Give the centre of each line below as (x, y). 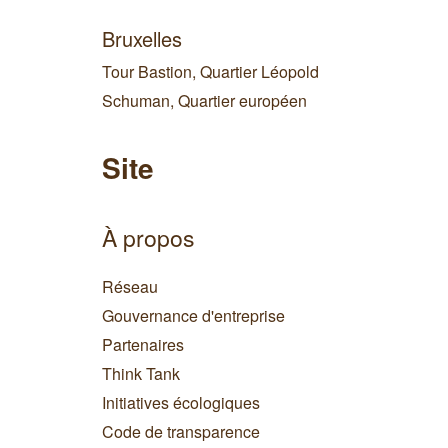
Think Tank (141, 374)
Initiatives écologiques (181, 403)
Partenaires (143, 345)
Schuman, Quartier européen (204, 101)
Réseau (130, 287)
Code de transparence (181, 432)
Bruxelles (142, 39)
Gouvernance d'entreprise (193, 316)
